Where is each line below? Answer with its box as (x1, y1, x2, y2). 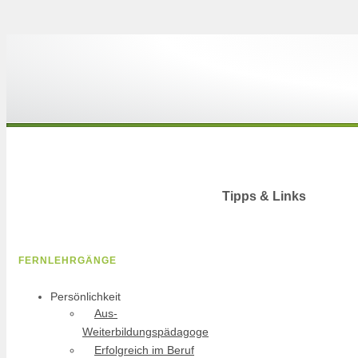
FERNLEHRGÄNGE (18, 255, 117, 266)
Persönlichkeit (50, 290, 121, 303)
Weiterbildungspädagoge (82, 325, 209, 338)
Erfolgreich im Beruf (94, 344, 194, 356)
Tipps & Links (222, 189, 306, 204)
